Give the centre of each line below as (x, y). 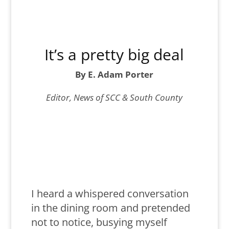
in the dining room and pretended (110, 208)
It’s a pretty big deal (114, 55)
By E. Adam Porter (114, 75)
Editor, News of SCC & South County (114, 98)
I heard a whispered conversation (110, 194)
